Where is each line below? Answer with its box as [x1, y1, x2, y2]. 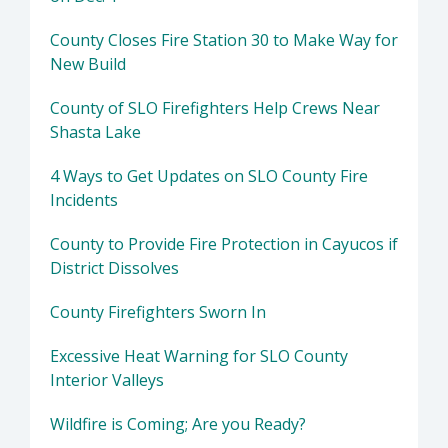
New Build [50, 53, 126, 76]
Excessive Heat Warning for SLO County [50, 345, 348, 368]
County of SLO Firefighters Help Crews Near [50, 97, 380, 120]
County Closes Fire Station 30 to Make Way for [50, 29, 398, 52]
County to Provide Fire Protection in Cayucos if [50, 233, 398, 256]
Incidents [50, 189, 118, 212]
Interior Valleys [50, 369, 164, 392]
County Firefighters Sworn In [50, 301, 266, 324]
